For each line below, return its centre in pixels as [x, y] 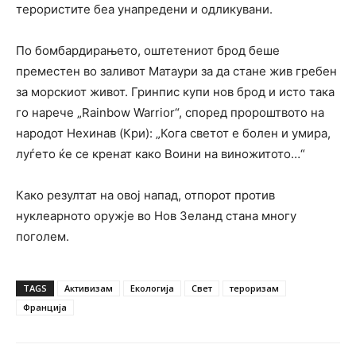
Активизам [89, 288]
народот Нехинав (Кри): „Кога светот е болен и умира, [173, 133]
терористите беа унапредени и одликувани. [144, 9]
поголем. [43, 236]
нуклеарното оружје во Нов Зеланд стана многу [156, 216]
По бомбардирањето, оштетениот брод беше [148, 50]
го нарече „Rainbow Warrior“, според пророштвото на [170, 112]
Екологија [152, 288]
